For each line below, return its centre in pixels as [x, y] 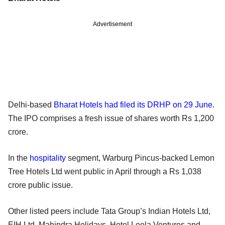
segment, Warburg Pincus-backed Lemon [140, 158]
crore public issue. [40, 185]
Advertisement [113, 24]
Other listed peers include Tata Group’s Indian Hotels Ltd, [109, 211]
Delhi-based [31, 104]
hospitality [48, 158]
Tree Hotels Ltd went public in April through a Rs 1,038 [105, 171]
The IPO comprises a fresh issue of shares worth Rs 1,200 [111, 118]
